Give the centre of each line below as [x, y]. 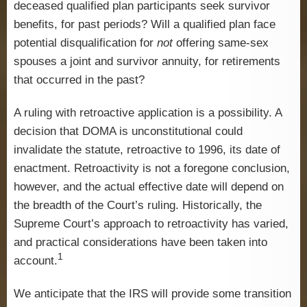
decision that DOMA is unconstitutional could [128, 131]
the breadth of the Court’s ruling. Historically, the [138, 205]
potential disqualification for [85, 42]
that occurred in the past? [79, 79]
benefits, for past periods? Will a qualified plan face [145, 24]
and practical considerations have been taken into [140, 242]
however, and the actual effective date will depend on [149, 186]
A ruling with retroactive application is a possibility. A [148, 112]
